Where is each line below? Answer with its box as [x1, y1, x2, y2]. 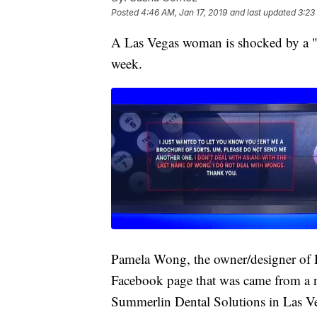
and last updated [230, 7, 296, 18]
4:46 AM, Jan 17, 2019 [141, 7, 227, 18]
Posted [111, 7, 141, 18]
